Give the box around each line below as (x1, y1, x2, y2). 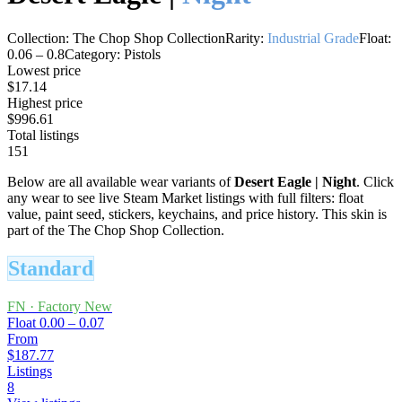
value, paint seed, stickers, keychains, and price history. (7, 205, 319, 222)
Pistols (124, 46, 161, 62)
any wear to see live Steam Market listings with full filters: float (7, 189, 363, 205)
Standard (8, 256, 93, 280)
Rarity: (225, 30, 264, 46)
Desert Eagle (234, 173, 311, 189)
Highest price (7, 94, 83, 110)
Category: (65, 46, 120, 62)
